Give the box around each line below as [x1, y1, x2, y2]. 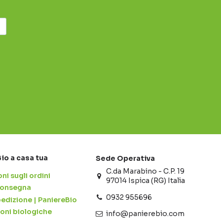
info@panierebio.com [106, 209, 185, 218]
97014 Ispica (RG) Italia [106, 176, 185, 185]
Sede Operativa [96, 154, 155, 163]
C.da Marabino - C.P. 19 [106, 167, 185, 176]
